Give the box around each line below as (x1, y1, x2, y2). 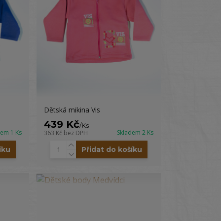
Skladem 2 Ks (116, 128, 153, 137)
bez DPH (64, 129, 88, 137)
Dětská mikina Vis (44, 105, 101, 114)
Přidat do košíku (81, 145, 142, 154)
